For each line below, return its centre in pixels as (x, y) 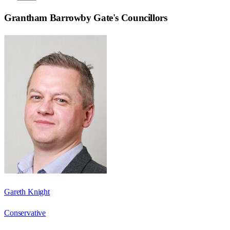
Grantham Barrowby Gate (59, 18)
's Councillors (140, 18)
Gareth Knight (27, 192)
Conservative (25, 213)
